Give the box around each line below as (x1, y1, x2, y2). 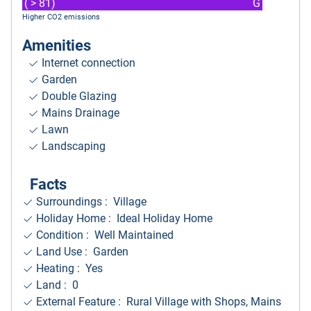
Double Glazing (39, 89, 117, 103)
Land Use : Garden (33, 244, 128, 258)
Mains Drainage (39, 106, 119, 119)
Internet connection (39, 56, 135, 69)
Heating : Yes (33, 261, 103, 275)
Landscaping (39, 139, 106, 153)
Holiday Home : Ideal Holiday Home (33, 211, 212, 225)
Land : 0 (33, 278, 78, 292)
